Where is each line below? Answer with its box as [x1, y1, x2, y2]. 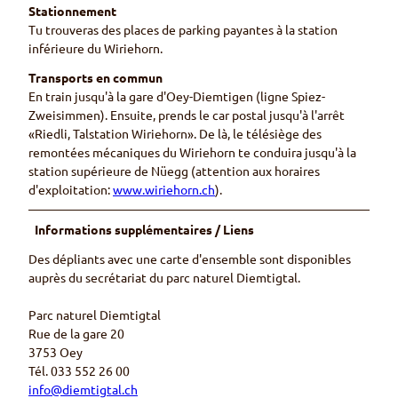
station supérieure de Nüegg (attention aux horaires [28, 163, 320, 179]
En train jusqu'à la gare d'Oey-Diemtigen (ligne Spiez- [28, 88, 325, 105]
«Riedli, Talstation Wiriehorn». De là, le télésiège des [28, 125, 322, 142]
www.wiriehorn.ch [113, 181, 215, 198]
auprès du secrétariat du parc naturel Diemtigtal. [28, 269, 300, 286]
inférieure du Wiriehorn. [28, 40, 163, 57]
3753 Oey [28, 344, 83, 361]
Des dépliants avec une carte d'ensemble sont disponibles [28, 251, 351, 267]
